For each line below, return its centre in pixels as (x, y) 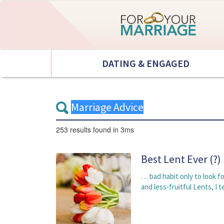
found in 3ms (113, 129)
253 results (74, 129)
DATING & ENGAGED (146, 63)
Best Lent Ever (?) (181, 159)
